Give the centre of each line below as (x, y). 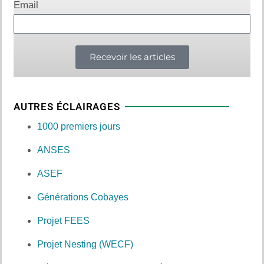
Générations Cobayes (83, 197)
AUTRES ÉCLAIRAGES (67, 106)
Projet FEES (63, 220)
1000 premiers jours (79, 126)
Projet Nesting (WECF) (85, 244)
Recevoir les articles (132, 57)
